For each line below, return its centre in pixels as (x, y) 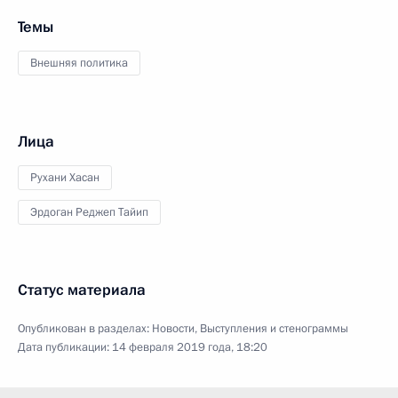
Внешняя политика (79, 63)
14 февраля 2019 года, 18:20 (190, 347)
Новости (173, 329)
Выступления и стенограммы (274, 329)
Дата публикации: (65, 347)
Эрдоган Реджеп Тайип (89, 212)
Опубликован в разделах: (85, 329)
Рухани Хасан (65, 178)
